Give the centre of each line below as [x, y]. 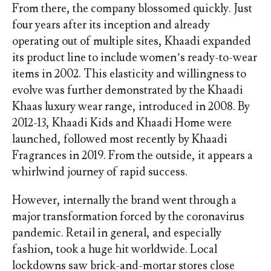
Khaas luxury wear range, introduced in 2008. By [131, 107]
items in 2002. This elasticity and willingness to [129, 74]
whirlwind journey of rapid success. [101, 172]
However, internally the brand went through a [124, 201]
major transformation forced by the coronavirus [128, 217]
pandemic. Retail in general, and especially [116, 233]
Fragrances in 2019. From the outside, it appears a [132, 156]
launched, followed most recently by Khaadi [119, 139]
